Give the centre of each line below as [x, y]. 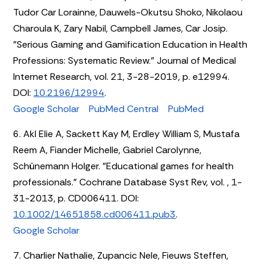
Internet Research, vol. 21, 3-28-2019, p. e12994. [122, 76]
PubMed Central [124, 108]
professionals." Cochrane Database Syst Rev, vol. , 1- [128, 182]
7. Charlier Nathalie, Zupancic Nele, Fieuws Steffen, [121, 255]
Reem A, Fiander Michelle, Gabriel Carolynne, [108, 150]
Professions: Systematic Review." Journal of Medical [125, 60]
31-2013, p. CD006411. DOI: [76, 198]
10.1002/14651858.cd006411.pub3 [95, 214]
